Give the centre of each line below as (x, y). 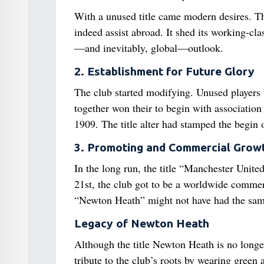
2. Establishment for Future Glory (164, 71)
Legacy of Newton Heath (141, 223)
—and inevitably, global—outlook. (148, 47)
